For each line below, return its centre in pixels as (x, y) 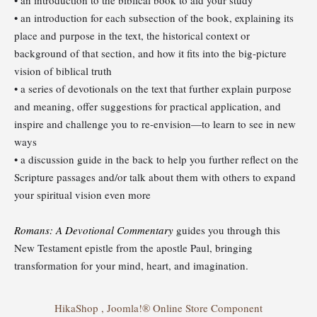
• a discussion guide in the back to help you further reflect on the (156, 159)
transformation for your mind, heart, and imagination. (131, 265)
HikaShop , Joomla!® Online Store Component (158, 307)
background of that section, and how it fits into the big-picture (150, 53)
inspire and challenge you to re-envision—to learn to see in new (155, 123)
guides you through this (227, 230)
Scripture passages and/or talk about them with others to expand (155, 177)
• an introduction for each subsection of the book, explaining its (154, 17)
